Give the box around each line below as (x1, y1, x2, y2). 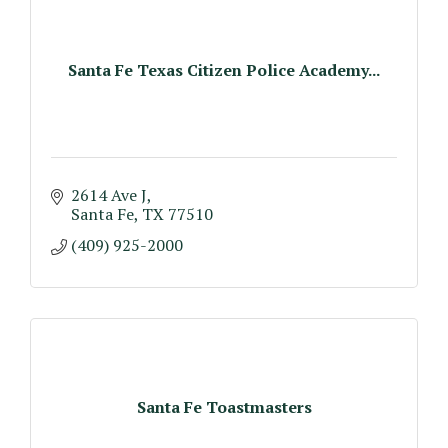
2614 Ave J (71, 184, 147, 206)
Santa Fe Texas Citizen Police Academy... (68, 58, 380, 81)
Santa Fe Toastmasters (136, 395, 312, 418)
